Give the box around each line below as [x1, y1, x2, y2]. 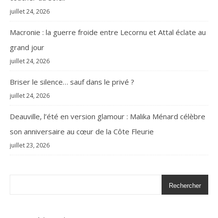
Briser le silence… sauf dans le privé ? [10, 77, 134, 87]
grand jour [10, 42, 44, 53]
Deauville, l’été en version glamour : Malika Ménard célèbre [10, 111, 205, 122]
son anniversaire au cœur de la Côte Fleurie [10, 127, 154, 137]
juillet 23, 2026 [10, 141, 50, 150]
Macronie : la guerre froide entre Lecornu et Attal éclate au [10, 27, 206, 37]
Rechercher [169, 182, 201, 190]
